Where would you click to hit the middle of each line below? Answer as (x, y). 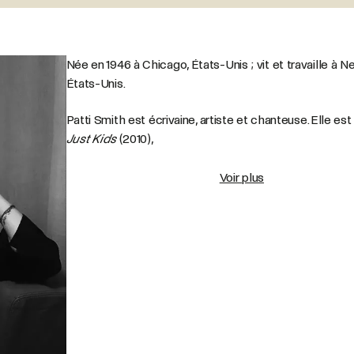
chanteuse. (279, 120)
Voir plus (242, 178)
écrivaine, (172, 120)
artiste (217, 120)
